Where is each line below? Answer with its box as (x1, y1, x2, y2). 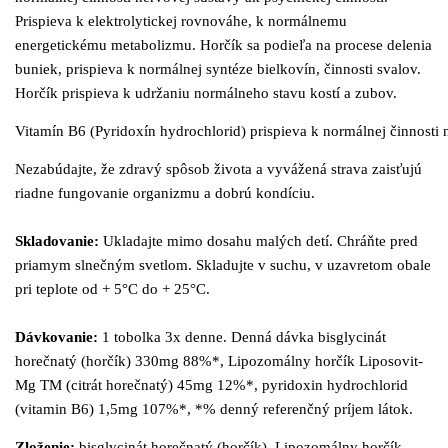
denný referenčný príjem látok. (220, 400, 413, 417)
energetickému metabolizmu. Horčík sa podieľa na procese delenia (15, 36, 432, 53)
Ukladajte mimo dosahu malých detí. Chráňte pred (103, 232, 418, 249)
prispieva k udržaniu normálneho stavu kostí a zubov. (62, 84, 397, 101)
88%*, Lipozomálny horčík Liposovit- (183, 352, 423, 369)
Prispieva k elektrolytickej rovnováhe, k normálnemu (15, 12, 347, 29)
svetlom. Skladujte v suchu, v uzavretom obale (139, 256, 431, 273)
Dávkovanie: (15, 328, 98, 345)
